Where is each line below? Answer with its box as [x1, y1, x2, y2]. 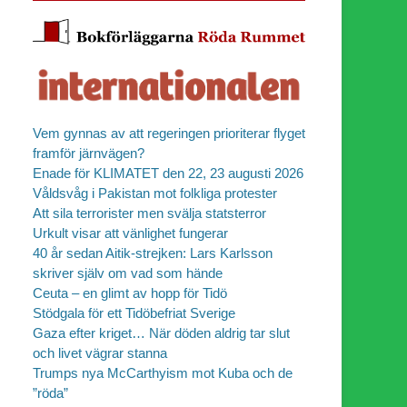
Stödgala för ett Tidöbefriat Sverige [33, 304, 235, 321]
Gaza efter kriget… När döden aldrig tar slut [33, 324, 290, 341]
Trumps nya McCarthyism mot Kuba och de [33, 364, 293, 381]
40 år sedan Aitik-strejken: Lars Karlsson [33, 244, 273, 261]
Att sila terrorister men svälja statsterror [33, 204, 266, 221]
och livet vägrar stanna [33, 344, 167, 361]
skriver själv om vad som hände [33, 264, 223, 281]
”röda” [33, 384, 68, 401]
